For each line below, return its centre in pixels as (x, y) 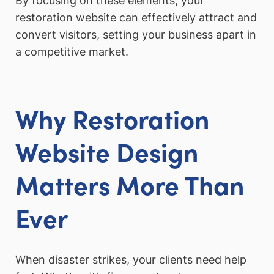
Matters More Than (130, 184)
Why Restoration (112, 118)
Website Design (107, 151)
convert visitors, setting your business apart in (136, 34)
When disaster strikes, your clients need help (131, 260)
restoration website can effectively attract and (136, 17)
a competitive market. (72, 51)
